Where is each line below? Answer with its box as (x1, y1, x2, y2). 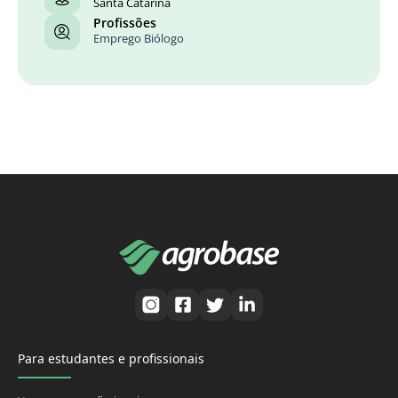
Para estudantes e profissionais (18, 349, 204, 367)
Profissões (93, 14, 156, 32)
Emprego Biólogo (93, 31, 184, 47)
